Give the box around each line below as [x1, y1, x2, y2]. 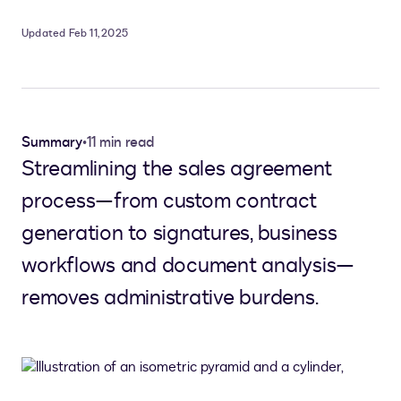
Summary [21, 132, 82, 152]
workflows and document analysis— [21, 251, 354, 280]
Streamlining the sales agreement [21, 154, 332, 183]
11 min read [87, 132, 154, 152]
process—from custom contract [21, 186, 317, 216]
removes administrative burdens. [21, 283, 319, 312]
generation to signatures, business [21, 218, 337, 248]
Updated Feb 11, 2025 [21, 26, 128, 40]
